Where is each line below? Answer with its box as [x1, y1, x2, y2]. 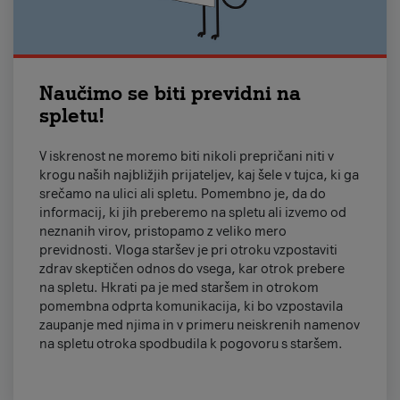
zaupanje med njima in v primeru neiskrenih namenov [38, 316, 360, 333]
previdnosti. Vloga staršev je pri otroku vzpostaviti [38, 241, 337, 258]
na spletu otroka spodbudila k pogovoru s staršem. [38, 335, 343, 352]
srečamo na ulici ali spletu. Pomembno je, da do [38, 185, 326, 202]
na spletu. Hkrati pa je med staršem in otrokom [38, 279, 319, 296]
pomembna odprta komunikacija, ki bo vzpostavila [38, 297, 343, 314]
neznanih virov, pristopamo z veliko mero [38, 222, 287, 239]
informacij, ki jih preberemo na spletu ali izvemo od [38, 204, 346, 221]
